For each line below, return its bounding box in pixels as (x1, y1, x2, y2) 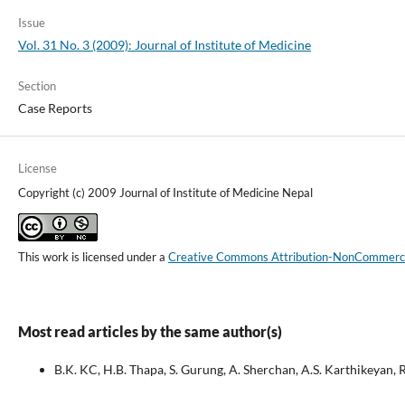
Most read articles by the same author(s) (17, 323, 282, 341)
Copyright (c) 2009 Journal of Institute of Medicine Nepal (17, 185, 313, 201)
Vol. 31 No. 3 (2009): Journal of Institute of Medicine (17, 37, 311, 53)
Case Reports (17, 100, 92, 117)
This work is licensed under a (17, 250, 168, 265)
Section (17, 79, 56, 94)
